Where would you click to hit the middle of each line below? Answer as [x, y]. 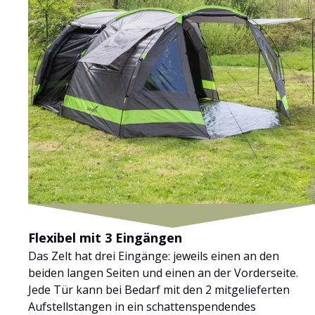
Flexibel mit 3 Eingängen [105, 237]
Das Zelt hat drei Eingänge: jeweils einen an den [154, 256]
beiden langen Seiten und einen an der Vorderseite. [163, 272]
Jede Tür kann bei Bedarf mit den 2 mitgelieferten [159, 289]
